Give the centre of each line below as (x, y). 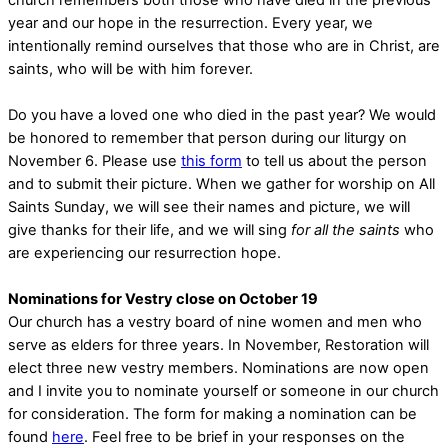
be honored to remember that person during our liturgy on (207, 137)
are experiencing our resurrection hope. (144, 252)
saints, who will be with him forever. (130, 68)
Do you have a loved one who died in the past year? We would (222, 114)
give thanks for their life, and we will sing (149, 229)
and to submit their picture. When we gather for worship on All (221, 183)
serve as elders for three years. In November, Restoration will (218, 344)
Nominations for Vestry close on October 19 (163, 298)
